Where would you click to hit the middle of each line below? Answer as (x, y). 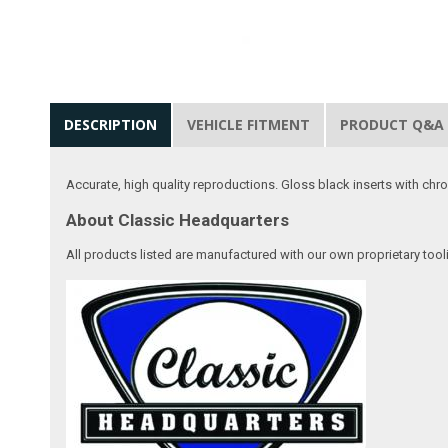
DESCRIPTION (111, 124)
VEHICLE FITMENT (249, 124)
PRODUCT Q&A (392, 124)
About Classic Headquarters (178, 219)
